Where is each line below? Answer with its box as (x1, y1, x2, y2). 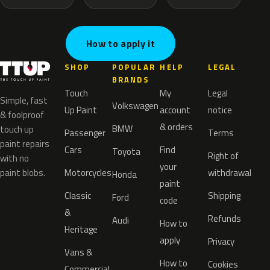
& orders (160, 120, 193, 134)
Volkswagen (112, 99, 159, 113)
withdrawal (207, 166, 251, 180)
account (160, 103, 191, 118)
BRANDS (112, 74, 149, 86)
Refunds (207, 212, 241, 226)
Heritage (64, 222, 98, 237)
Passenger (64, 126, 105, 140)
